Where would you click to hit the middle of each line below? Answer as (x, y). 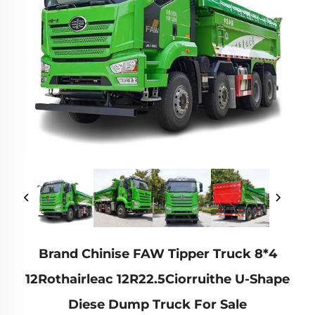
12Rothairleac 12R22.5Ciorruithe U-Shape (157, 279)
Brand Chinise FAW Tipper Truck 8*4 (157, 254)
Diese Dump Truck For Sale (157, 305)
